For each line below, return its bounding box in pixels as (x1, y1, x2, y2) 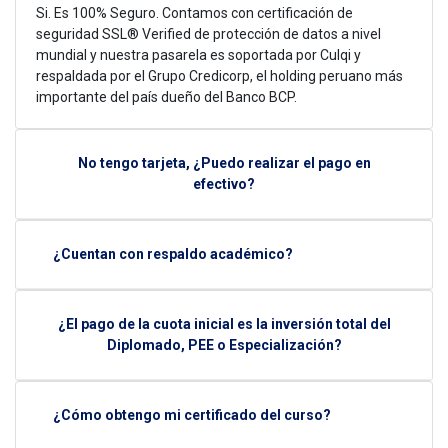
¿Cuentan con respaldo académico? (53, 246, 293, 263)
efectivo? (193, 176, 255, 193)
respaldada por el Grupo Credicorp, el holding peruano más (36, 68, 403, 85)
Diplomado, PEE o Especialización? (106, 337, 342, 354)
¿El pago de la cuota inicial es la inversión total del (57, 316, 391, 333)
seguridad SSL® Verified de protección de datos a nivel (36, 26, 381, 43)
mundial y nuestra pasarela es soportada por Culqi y (36, 47, 361, 64)
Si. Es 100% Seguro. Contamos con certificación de (36, 5, 353, 22)
